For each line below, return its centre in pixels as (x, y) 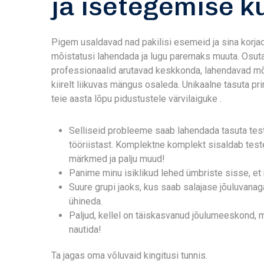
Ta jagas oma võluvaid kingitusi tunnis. (129, 255)
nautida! (85, 230)
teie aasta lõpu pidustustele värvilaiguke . (136, 99)
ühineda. (86, 201)
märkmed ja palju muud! (117, 159)
